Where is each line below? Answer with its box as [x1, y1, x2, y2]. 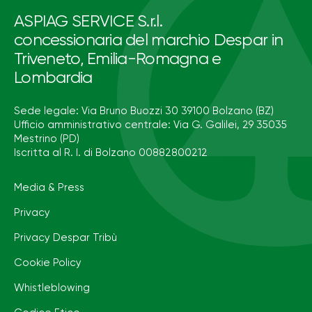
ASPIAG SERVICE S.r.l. [14, 13, 162, 30]
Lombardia [14, 69, 93, 86]
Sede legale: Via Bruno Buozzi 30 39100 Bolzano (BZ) [14, 105, 274, 116]
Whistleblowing [14, 282, 90, 293]
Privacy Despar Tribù [14, 232, 117, 243]
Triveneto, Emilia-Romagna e [14, 50, 221, 68]
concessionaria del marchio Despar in [14, 31, 283, 49]
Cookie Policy [14, 257, 81, 268]
